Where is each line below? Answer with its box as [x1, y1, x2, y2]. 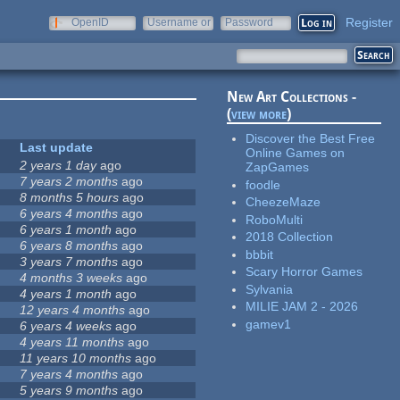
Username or [147, 16, 211, 29]
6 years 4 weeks [20, 319, 112, 334]
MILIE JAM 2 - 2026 [246, 299, 359, 314]
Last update [20, 140, 94, 155]
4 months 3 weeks [20, 271, 123, 286]
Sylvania [246, 281, 294, 296]
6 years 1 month [20, 222, 112, 237]
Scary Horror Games [246, 264, 363, 279]
